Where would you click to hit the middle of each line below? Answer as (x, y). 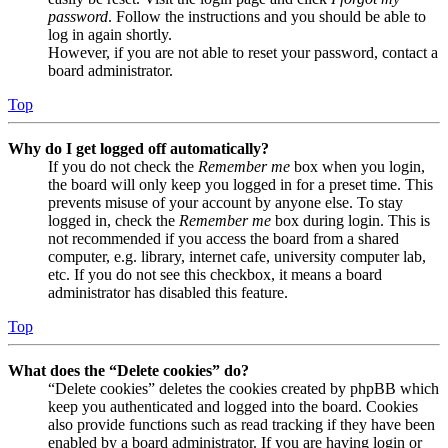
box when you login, (357, 167)
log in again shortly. (110, 35)
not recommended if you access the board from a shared (223, 239)
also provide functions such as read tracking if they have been (241, 425)
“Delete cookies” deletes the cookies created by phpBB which (243, 389)
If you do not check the (123, 167)
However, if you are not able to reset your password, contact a (243, 53)
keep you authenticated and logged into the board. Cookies (233, 407)
